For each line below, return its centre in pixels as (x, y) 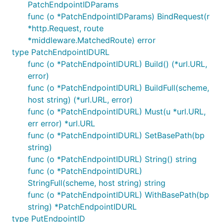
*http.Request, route (66, 28)
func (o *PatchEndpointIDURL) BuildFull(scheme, (118, 88)
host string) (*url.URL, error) (80, 100)
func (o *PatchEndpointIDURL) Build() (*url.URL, (117, 64)
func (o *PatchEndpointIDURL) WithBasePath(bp (118, 195)
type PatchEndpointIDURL (61, 52)
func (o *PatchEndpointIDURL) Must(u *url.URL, (117, 111)
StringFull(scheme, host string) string (97, 183)
